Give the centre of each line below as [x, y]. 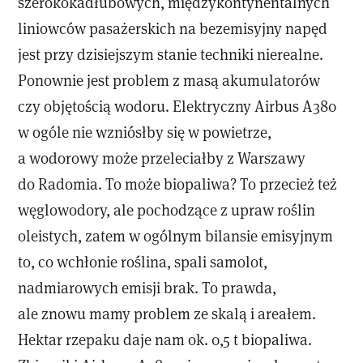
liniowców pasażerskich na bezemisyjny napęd [173, 28]
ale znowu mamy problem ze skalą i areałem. [167, 314]
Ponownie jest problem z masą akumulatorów [169, 80]
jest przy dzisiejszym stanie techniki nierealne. [171, 54]
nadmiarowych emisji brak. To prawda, [147, 288]
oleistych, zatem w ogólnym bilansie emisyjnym [176, 236]
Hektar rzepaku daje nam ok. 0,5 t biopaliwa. [165, 340]
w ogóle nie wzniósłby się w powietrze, [145, 132]
